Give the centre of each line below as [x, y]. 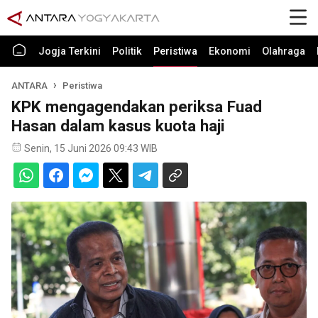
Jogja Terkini [70, 51]
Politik [127, 51]
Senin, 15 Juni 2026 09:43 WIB [91, 148]
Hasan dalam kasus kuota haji [118, 126]
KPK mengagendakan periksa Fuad [137, 106]
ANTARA [29, 86]
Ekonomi [230, 51]
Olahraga [284, 51]
